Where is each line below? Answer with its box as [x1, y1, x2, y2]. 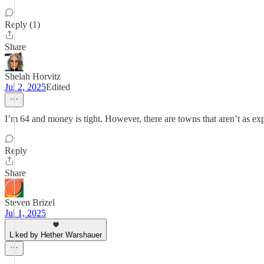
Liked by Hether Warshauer [9, 230, 102, 239]
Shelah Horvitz [5, 71, 61, 81]
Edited [46, 82, 70, 92]
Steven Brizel [5, 197, 55, 207]
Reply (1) [5, 19, 40, 29]
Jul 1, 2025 [5, 208, 46, 218]
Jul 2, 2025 [5, 82, 46, 92]
